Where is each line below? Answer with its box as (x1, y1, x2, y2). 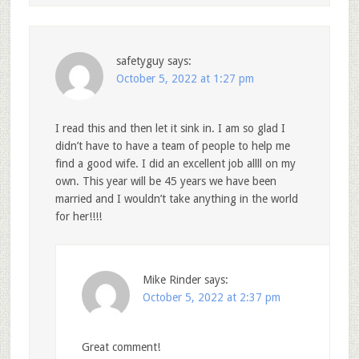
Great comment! (81, 341, 160, 354)
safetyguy (115, 54, 164, 68)
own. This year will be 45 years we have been (54, 175, 276, 188)
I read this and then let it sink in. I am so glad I (54, 122, 285, 135)
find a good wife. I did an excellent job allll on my (54, 157, 296, 171)
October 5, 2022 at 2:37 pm (142, 291, 280, 305)
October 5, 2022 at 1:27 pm (115, 72, 254, 86)
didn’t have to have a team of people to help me (54, 139, 290, 153)
